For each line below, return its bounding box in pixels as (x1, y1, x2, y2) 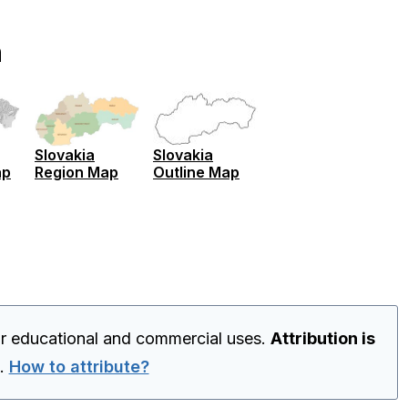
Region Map (35, 162, 118, 181)
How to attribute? (8, 356, 149, 376)
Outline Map (153, 162, 240, 181)
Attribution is (270, 328, 375, 348)
